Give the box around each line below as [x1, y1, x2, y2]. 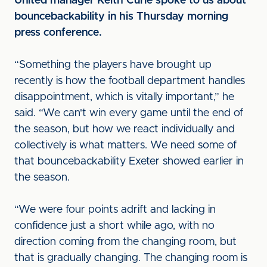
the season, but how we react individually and [14, 124, 235, 135]
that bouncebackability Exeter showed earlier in [14, 156, 244, 167]
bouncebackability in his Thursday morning [14, 11, 228, 22]
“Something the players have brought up [14, 60, 212, 70]
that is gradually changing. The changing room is [14, 253, 247, 263]
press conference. [14, 27, 102, 38]
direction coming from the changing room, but [14, 237, 237, 247]
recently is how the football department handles [14, 76, 245, 86]
